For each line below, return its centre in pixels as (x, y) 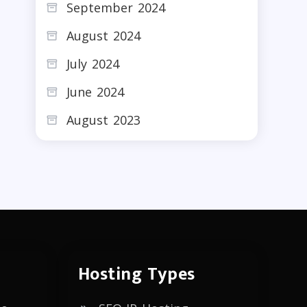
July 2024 (93, 63)
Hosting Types (136, 274)
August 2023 (103, 120)
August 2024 (103, 35)
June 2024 (95, 91)
